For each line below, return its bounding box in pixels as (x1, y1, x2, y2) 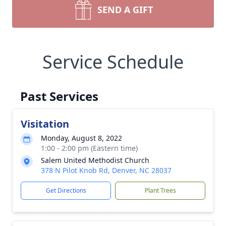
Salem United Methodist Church (41, 155, 149, 165)
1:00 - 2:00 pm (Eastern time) (41, 143, 138, 153)
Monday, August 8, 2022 (41, 133, 122, 143)
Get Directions (45, 186, 86, 195)
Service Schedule (42, 49, 184, 74)
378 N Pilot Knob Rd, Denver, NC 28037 (41, 165, 172, 175)
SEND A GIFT (97, 4, 153, 16)
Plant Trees (144, 186, 176, 195)
